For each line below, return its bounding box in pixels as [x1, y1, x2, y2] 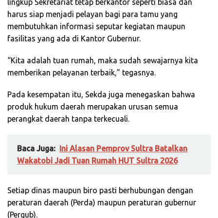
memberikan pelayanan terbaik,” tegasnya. [7, 68, 156, 77]
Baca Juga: [17, 144, 55, 153]
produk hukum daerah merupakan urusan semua [7, 102, 178, 111]
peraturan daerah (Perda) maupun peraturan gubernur [7, 198, 196, 207]
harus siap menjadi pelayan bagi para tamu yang [7, 10, 178, 19]
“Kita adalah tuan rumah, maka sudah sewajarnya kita [7, 56, 198, 65]
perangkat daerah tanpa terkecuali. [7, 114, 129, 124]
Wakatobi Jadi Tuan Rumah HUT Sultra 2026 [17, 156, 178, 165]
